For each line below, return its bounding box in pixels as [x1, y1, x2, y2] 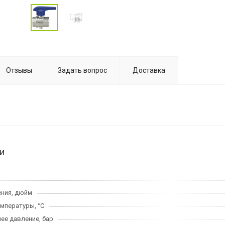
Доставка [133, 66, 165, 74]
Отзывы [6, 66, 32, 74]
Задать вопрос [58, 66, 107, 74]
